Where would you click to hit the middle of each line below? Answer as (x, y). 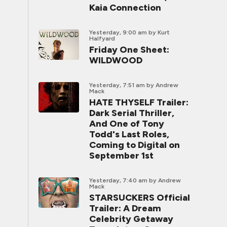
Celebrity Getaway (131, 219)
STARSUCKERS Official (140, 198)
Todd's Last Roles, (129, 134)
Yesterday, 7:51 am (117, 85)
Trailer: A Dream (125, 208)
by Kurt (159, 32)
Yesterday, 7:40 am (118, 180)
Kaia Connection (125, 8)
